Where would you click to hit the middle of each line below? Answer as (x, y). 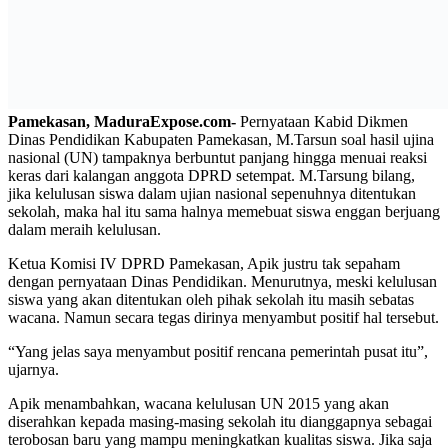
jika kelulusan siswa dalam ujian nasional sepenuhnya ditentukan (212, 193)
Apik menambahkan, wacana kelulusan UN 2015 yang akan (198, 403)
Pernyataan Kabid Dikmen (322, 121)
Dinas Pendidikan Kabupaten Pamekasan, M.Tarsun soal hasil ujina (221, 139)
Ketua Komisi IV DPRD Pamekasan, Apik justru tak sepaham (204, 263)
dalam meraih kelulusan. (84, 229)
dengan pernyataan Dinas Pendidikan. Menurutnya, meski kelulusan (222, 281)
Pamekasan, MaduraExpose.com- (122, 121)
